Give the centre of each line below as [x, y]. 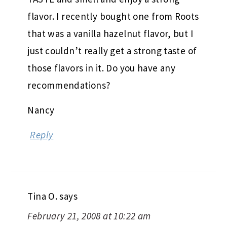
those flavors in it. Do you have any [102, 68]
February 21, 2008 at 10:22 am [89, 216]
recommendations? [69, 85]
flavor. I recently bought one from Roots [113, 16]
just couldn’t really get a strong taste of [112, 50]
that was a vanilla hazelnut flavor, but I [110, 33]
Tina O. [43, 196]
